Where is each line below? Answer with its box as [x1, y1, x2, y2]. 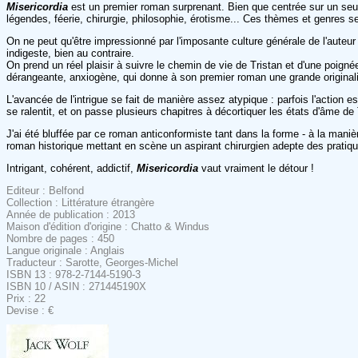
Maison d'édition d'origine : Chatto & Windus [6, 220, 209, 233]
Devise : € [6, 304, 54, 316]
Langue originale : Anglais [6, 244, 125, 257]
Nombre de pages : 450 [6, 232, 114, 245]
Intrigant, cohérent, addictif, [6, 161, 137, 174]
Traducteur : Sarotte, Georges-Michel [6, 256, 178, 268]
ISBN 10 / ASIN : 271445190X [6, 280, 146, 292]
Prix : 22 [6, 292, 46, 304]
